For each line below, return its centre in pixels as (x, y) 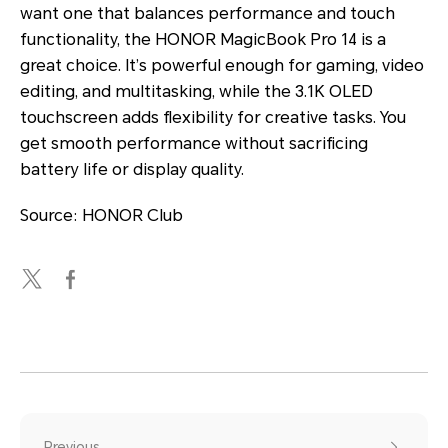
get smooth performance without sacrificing (194, 144)
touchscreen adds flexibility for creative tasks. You (213, 118)
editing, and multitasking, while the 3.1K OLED (196, 92)
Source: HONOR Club (101, 216)
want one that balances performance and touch (207, 14)
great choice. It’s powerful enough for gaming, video (222, 66)
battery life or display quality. (132, 170)
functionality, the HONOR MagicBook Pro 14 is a (203, 40)
